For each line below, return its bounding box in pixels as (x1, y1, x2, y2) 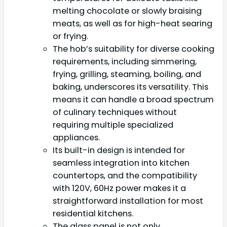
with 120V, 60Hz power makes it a (53, 182, 186, 194)
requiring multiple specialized (53, 119, 173, 131)
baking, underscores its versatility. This (53, 81, 208, 93)
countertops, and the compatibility (53, 169, 197, 181)
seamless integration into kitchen (53, 157, 190, 169)
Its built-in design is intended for (53, 144, 185, 156)
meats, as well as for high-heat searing (53, 17, 212, 29)
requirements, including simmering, (53, 55, 197, 67)
